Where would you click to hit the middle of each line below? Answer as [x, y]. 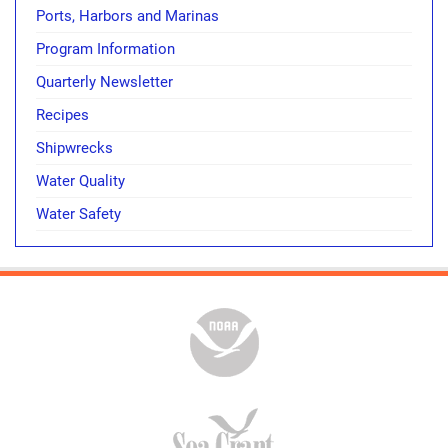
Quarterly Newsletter [104, 81]
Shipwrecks [74, 147]
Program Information [105, 48]
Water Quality [80, 180]
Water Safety [78, 213]
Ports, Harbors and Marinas [127, 15]
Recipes [62, 114]
